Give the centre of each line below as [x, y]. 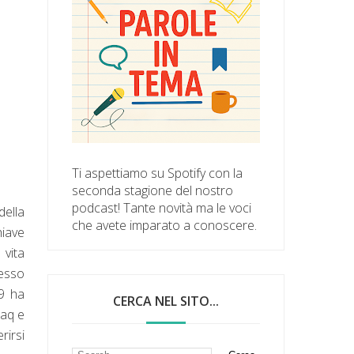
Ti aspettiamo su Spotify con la [158, 173]
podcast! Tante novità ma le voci [162, 207]
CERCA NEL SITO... [166, 301]
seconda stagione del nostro [153, 190]
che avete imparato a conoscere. [165, 225]
